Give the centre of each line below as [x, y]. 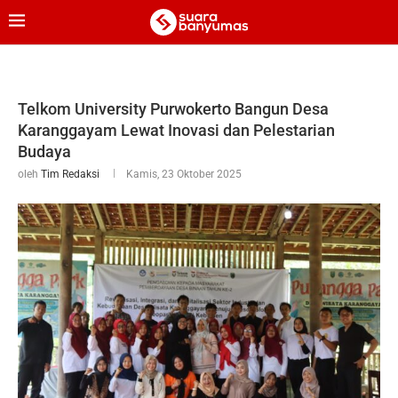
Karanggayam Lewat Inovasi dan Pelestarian [176, 130]
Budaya [44, 151]
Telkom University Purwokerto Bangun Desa [173, 109]
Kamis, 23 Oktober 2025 [184, 174]
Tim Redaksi [70, 174]
